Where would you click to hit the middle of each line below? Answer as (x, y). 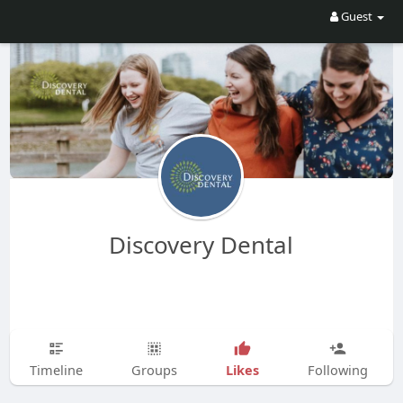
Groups (154, 369)
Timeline (56, 369)
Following (337, 369)
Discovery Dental (201, 244)
